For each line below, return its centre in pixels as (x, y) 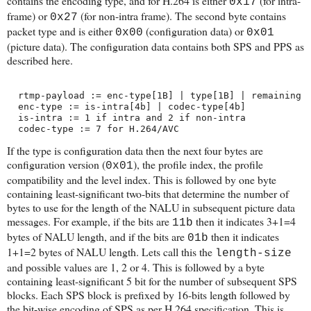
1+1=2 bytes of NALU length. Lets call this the (111, 252)
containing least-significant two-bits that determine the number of (148, 194)
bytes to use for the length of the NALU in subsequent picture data (151, 208)
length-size (253, 254)
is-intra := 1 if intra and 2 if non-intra (126, 118)
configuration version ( (56, 165)
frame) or (28, 16)
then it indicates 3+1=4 (244, 221)
